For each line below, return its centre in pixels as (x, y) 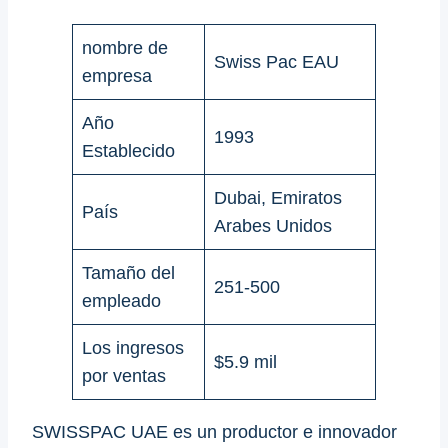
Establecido (128, 150)
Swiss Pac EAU (276, 61)
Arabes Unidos (273, 225)
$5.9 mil (245, 361)
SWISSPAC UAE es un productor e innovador (214, 431)
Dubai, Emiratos (278, 197)
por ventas (124, 375)
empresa (117, 75)
